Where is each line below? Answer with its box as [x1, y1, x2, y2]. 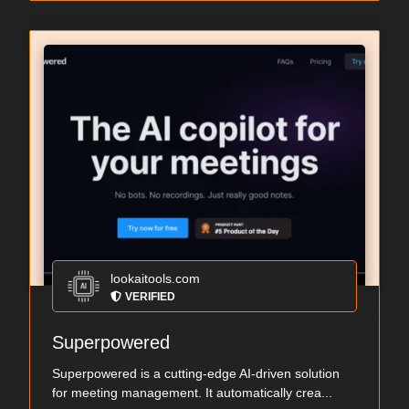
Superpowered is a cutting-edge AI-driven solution [52, 366, 340, 382]
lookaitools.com [110, 271, 200, 287]
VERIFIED [125, 290, 175, 304]
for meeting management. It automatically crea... [52, 385, 332, 401]
